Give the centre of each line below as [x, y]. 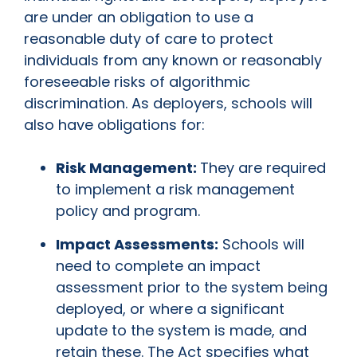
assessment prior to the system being [192, 288]
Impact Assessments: [137, 245]
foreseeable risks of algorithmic [137, 82]
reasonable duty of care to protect [149, 39]
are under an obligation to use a [139, 18]
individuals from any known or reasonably [173, 61]
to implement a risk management [175, 190]
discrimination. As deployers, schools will [168, 104]
